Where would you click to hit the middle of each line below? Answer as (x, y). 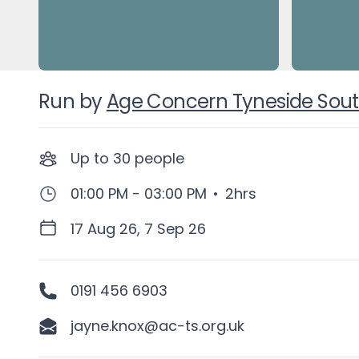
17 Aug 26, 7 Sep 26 (138, 229)
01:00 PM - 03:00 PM (139, 194)
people (159, 158)
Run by (71, 101)
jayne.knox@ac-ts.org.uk (157, 326)
